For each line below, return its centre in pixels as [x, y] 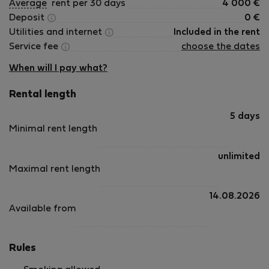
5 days [245, 116]
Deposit [28, 18]
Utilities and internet [57, 32]
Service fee [35, 47]
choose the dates [221, 47]
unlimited [239, 156]
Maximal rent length [55, 169]
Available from [43, 209]
